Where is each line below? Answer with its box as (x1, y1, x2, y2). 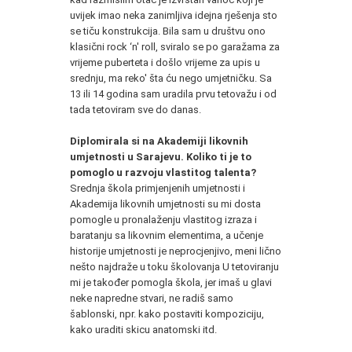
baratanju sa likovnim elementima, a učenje (70, 229, 263, 241)
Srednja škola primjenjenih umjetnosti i (70, 181, 245, 194)
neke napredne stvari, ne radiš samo (70, 291, 233, 304)
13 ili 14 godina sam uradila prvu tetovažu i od (70, 87, 277, 100)
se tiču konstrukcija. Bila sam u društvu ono (70, 24, 266, 37)
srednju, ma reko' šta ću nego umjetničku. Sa (70, 71, 272, 84)
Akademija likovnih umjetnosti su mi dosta (70, 197, 261, 210)
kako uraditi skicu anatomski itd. (70, 323, 217, 335)
